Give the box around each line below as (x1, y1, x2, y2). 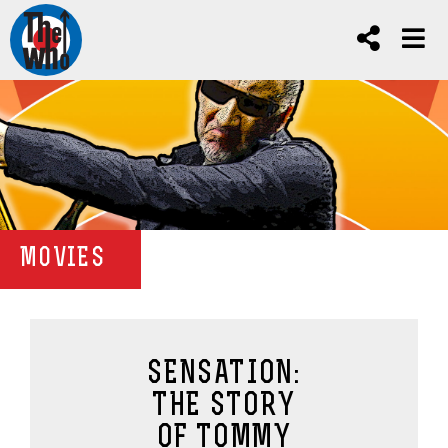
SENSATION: (147, 359, 301, 391)
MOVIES (20, 246, 105, 273)
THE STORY (152, 391, 296, 423)
